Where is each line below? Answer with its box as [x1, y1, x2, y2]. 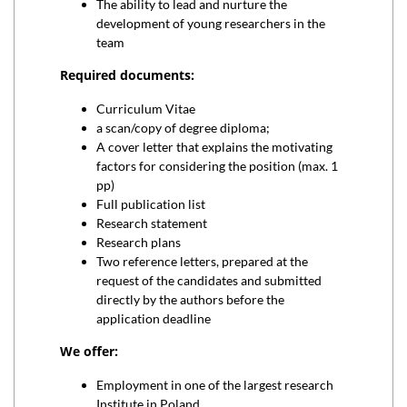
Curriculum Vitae [96, 101, 195, 116]
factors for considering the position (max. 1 [96, 158, 338, 174]
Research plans [96, 234, 181, 250]
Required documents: [60, 66, 194, 84]
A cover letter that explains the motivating [96, 139, 333, 154]
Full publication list [96, 196, 205, 212]
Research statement [96, 215, 207, 231]
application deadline [96, 311, 211, 326]
